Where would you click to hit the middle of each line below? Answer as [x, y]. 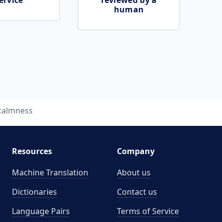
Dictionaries [34, 192]
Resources [32, 151]
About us [134, 172]
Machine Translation [50, 172]
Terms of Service [148, 211]
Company [136, 151]
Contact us [137, 192]
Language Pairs [41, 211]
